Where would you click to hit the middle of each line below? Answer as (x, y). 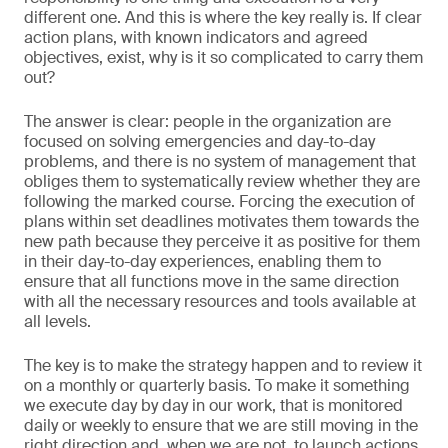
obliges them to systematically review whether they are (222, 181)
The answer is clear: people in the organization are (207, 121)
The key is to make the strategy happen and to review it (223, 365)
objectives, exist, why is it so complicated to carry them (223, 57)
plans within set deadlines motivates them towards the (221, 221)
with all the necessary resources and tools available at (220, 301)
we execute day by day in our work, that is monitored (213, 405)
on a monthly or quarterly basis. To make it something (217, 385)
